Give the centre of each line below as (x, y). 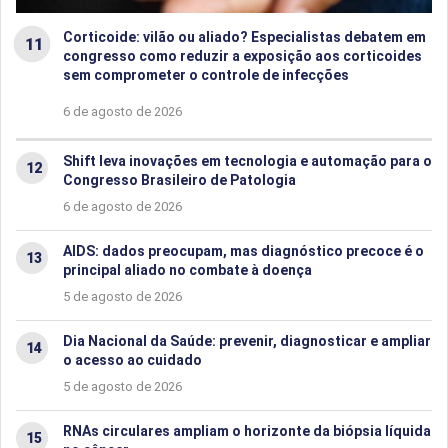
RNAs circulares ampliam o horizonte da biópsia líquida (247, 430)
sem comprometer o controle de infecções (206, 74)
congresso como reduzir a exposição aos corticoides (242, 55)
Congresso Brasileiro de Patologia (179, 179)
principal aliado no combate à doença (187, 269)
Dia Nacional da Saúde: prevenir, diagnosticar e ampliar (247, 340)
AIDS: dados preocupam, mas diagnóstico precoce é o (243, 250)
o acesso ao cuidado (132, 359)
